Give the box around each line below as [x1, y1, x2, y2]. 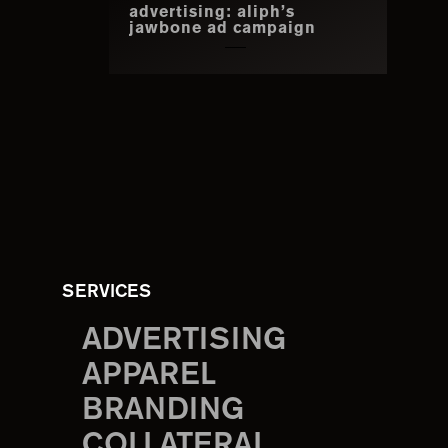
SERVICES [62, 284, 151, 301]
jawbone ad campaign [128, 22, 316, 37]
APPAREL [82, 362, 216, 390]
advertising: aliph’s [128, 6, 295, 21]
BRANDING [82, 397, 244, 425]
